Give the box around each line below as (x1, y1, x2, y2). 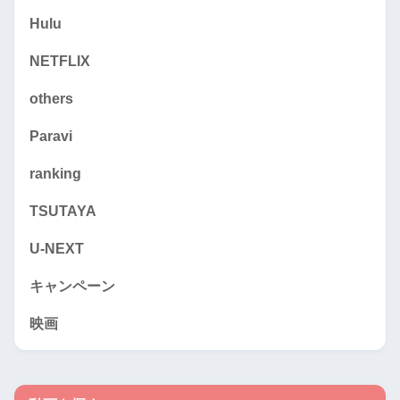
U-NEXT (29, 240, 84, 256)
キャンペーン (29, 278, 115, 294)
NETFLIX (29, 53, 90, 69)
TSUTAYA (29, 203, 96, 219)
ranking (29, 165, 81, 181)
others (29, 90, 73, 106)
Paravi (29, 128, 72, 144)
